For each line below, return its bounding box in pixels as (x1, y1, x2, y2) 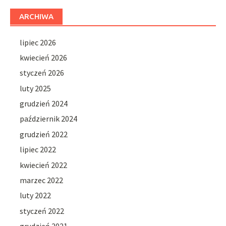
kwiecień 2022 (20, 159, 68, 170)
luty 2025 (20, 83, 51, 93)
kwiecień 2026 (20, 52, 68, 63)
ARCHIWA (19, 12, 53, 21)
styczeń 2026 (20, 68, 65, 78)
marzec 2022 (20, 175, 64, 186)
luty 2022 (20, 190, 51, 201)
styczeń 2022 (20, 205, 65, 216)
